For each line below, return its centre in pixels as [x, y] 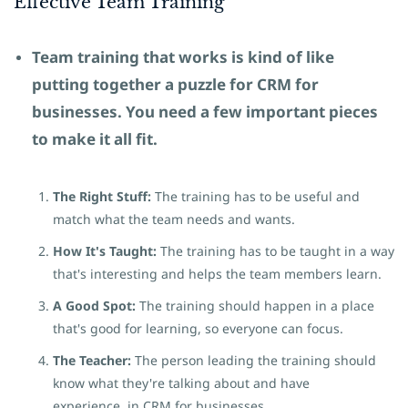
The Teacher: [92, 360]
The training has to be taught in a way [277, 251]
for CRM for [274, 84]
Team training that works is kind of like [183, 57]
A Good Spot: [94, 306]
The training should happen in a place [255, 306]
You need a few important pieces [250, 112]
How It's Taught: [107, 251]
